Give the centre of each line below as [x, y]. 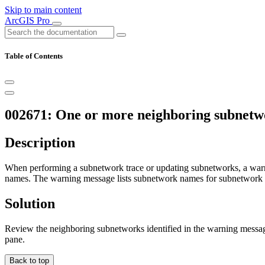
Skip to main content [43, 10]
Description [40, 143]
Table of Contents [34, 56]
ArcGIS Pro [28, 20]
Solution [30, 203]
